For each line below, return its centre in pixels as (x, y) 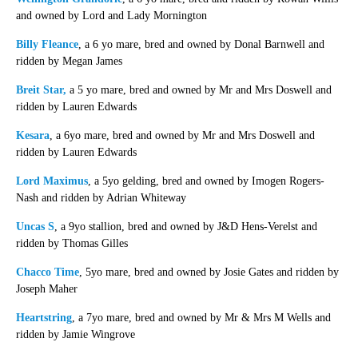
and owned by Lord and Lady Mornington (111, 15)
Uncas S (35, 226)
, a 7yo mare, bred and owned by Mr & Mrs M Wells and (201, 317)
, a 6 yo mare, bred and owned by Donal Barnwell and (201, 44)
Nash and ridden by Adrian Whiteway (101, 197)
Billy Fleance (47, 44)
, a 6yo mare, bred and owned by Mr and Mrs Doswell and (182, 135)
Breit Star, (41, 89)
